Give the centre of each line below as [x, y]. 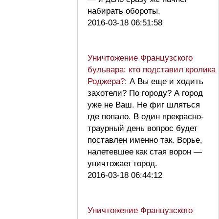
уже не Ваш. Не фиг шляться [144, 105]
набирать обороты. [126, 11]
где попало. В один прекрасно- [146, 116]
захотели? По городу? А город [145, 93]
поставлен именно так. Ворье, [145, 140]
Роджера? [106, 81]
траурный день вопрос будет [142, 128]
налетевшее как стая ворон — [145, 152]
